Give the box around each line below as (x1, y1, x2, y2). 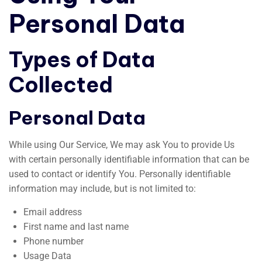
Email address (23, 206, 82, 218)
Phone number (23, 236, 84, 247)
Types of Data (9, 46, 155, 73)
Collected (9, 71, 113, 98)
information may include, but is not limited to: (9, 183, 196, 194)
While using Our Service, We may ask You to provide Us (9, 139, 235, 150)
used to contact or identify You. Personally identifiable (9, 168, 230, 180)
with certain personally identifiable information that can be (9, 154, 249, 165)
